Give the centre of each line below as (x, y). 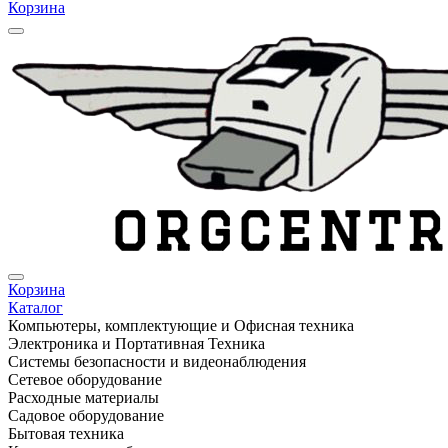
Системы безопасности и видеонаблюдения (157, 361)
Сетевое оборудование (85, 379)
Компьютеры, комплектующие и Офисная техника (181, 325)
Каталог (35, 307)
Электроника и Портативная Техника (136, 343)
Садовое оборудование (86, 415)
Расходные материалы (83, 397)
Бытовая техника (66, 433)
